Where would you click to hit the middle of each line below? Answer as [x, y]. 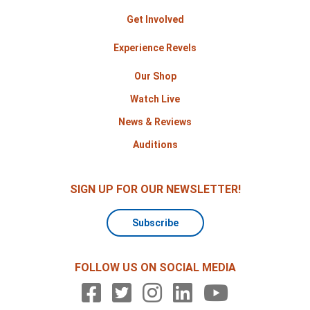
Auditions [155, 145]
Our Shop [155, 76]
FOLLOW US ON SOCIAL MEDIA [155, 268]
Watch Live [155, 99]
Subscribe [155, 223]
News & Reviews [155, 122]
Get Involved [155, 20]
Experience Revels [155, 48]
